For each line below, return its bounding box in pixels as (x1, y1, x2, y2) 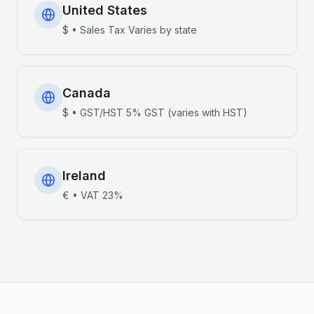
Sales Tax (80, 24, 125, 36)
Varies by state (128, 24, 197, 36)
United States (62, 3, 147, 18)
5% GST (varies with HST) (126, 107, 247, 118)
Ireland (62, 168, 106, 183)
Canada (62, 86, 111, 100)
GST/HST (80, 107, 123, 118)
